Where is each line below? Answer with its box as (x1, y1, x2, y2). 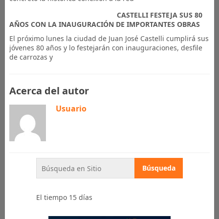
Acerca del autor (9, 84, 89, 97)
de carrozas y (9, 52, 53, 62)
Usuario (55, 103, 87, 114)
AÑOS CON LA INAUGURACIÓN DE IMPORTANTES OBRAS (9, 20, 200, 29)
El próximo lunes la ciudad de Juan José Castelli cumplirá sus (9, 34, 209, 43)
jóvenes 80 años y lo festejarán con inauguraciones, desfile (9, 43, 202, 52)
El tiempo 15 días (36, 193, 92, 202)
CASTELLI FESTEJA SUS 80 (116, 10, 202, 20)
